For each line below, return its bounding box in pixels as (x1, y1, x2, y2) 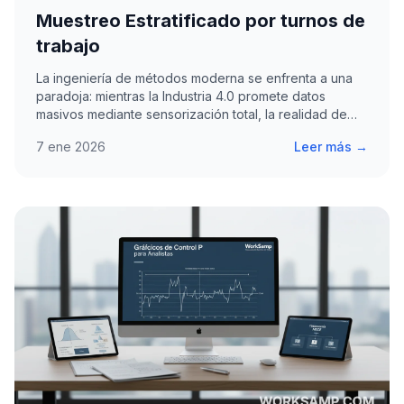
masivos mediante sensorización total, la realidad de (36, 106, 347, 123)
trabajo (36, 35, 100, 58)
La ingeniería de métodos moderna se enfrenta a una (36, 70, 353, 87)
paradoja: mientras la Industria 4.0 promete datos (36, 88, 326, 105)
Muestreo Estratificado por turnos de (36, 10, 365, 32)
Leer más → (294, 139, 368, 155)
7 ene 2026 (36, 139, 106, 155)
